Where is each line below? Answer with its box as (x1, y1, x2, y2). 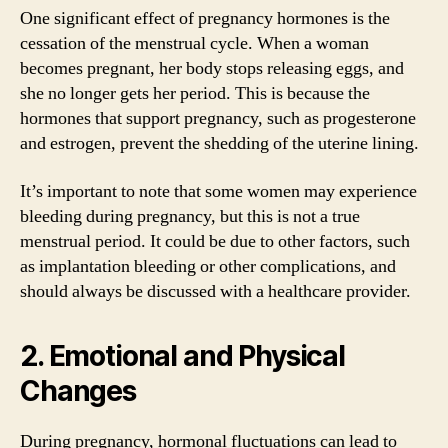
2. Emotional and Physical (20, 338, 345, 373)
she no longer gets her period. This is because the (20, 82, 370, 105)
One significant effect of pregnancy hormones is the (20, 7, 390, 30)
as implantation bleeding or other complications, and (20, 254, 396, 278)
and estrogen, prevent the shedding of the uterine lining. (20, 132, 419, 155)
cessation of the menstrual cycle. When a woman (20, 32, 369, 55)
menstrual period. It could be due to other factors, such (20, 229, 410, 253)
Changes (20, 373, 136, 408)
